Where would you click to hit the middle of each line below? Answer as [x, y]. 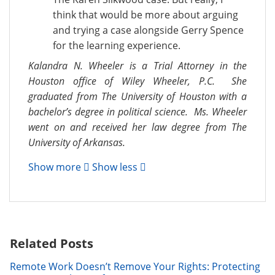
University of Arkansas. [77, 142]
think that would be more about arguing [145, 15]
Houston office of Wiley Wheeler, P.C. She [137, 81]
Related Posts [52, 243]
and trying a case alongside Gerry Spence [148, 30]
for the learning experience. [117, 45]
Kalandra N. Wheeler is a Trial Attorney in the [137, 66]
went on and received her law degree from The [137, 127]
